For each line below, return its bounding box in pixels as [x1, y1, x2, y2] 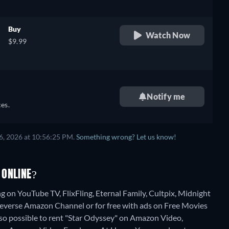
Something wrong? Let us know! [76, 133, 176, 141]
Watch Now [145, 30, 191, 40]
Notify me [147, 91, 186, 101]
